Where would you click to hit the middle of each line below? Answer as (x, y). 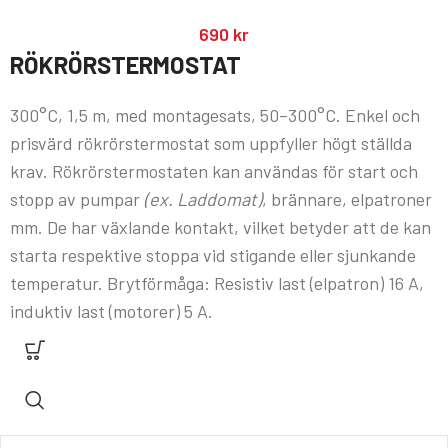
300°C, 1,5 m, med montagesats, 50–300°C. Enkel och (215, 115)
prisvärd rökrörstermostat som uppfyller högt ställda (211, 143)
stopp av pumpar (77, 199)
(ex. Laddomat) (203, 199)
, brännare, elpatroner (347, 199)
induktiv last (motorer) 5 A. (111, 311)
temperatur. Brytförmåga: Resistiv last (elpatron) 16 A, (217, 283)
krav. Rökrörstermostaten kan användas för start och (214, 171)
